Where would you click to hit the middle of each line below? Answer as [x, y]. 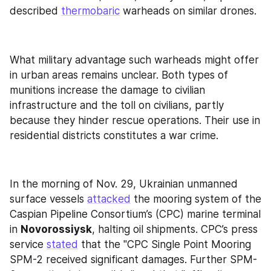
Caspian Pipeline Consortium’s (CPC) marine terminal [135, 214]
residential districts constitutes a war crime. [114, 135]
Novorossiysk [56, 230]
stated [62, 245]
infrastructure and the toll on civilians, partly [117, 105]
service [28, 245]
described [35, 11]
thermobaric [90, 11]
